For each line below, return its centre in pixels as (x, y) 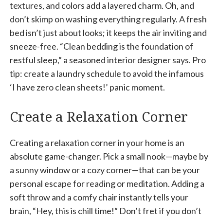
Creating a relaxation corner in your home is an (97, 142)
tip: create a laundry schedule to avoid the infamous (107, 73)
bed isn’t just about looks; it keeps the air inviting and (108, 32)
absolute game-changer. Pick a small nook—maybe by (109, 156)
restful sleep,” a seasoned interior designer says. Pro (108, 60)
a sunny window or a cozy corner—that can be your (105, 170)
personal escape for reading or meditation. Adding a (107, 183)
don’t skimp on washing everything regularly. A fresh (108, 19)
